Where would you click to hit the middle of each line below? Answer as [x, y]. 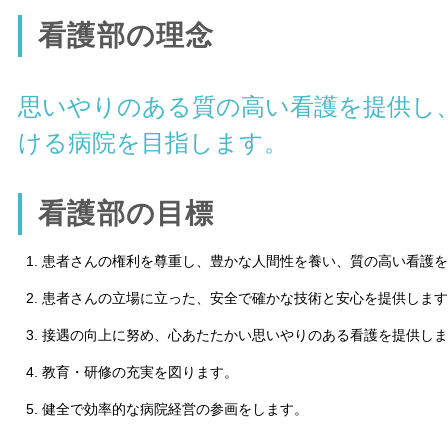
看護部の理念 [126, 36]
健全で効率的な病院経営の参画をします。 [175, 409]
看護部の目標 [126, 214]
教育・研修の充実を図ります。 [140, 372]
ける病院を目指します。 [153, 143]
